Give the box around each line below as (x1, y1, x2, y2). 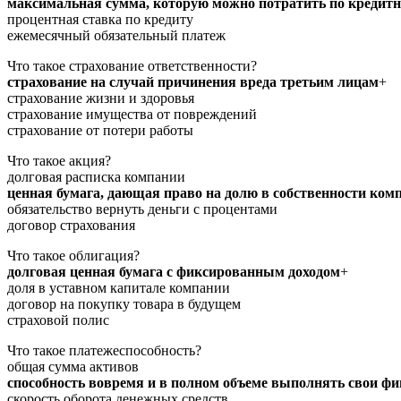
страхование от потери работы (7, 122, 193, 138)
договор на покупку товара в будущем (7, 295, 241, 311)
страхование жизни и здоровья (7, 90, 194, 106)
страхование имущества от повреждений (7, 106, 257, 122)
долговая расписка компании (7, 168, 185, 184)
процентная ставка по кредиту (7, 11, 193, 27)
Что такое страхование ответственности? (7, 57, 257, 73)
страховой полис (7, 311, 109, 328)
